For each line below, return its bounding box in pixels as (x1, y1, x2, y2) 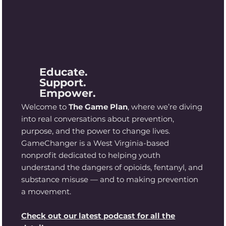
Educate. (39, 65, 88, 78)
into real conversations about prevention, (21, 114, 175, 124)
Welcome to (21, 101, 69, 111)
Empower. (39, 86, 96, 99)
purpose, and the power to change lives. (21, 126, 171, 136)
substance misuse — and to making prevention (21, 174, 199, 184)
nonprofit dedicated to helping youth (21, 150, 161, 160)
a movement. (21, 186, 72, 196)
